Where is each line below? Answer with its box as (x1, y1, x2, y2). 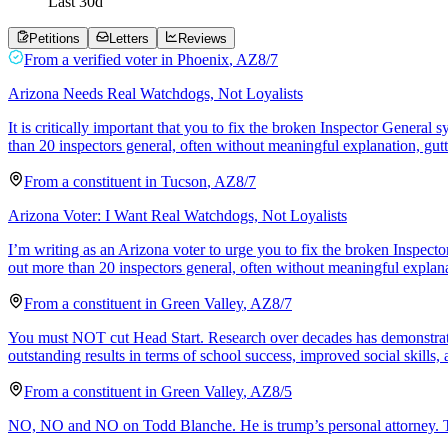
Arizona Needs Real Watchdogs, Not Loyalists (8, 84, 303, 102)
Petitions (29, 30, 80, 46)
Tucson (161, 172, 207, 190)
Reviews (178, 30, 227, 46)
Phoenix (177, 50, 229, 68)
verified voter (73, 50, 157, 68)
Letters (109, 30, 149, 46)
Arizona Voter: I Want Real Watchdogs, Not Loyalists (8, 206, 347, 224)
